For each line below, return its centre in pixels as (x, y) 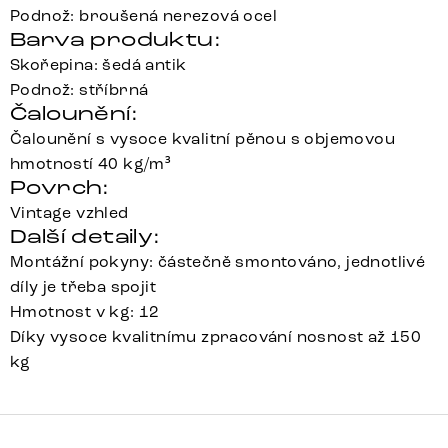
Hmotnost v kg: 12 (85, 312)
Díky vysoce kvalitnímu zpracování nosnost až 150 (216, 337)
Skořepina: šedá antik (98, 65)
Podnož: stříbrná (79, 90)
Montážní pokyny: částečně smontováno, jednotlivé (218, 262)
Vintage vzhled (69, 213)
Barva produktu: (115, 40)
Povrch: (60, 188)
